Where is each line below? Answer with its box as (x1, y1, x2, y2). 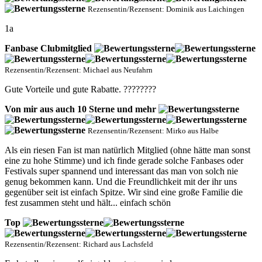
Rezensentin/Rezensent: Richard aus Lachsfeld (5, 240, 153, 249)
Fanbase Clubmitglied (5, 43, 94, 54)
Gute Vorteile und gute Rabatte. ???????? (5, 84, 156, 95)
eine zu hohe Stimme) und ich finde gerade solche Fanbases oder (5, 156, 243, 166)
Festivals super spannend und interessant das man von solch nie (5, 166, 238, 177)
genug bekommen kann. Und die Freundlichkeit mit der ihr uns (5, 177, 237, 187)
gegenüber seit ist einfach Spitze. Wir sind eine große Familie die (5, 187, 243, 198)
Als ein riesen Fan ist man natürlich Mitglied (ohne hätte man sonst (5, 145, 250, 156)
